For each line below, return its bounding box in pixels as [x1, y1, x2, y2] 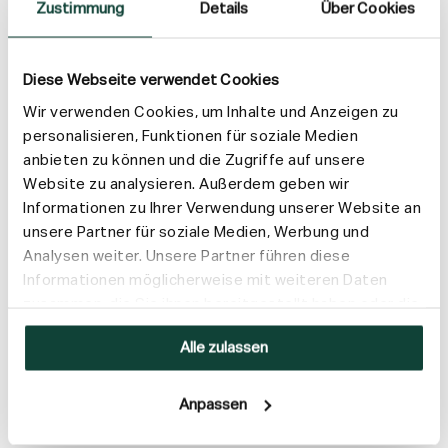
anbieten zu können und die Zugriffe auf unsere [23, 152, 365, 167]
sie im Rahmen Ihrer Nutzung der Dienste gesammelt [23, 320, 404, 335]
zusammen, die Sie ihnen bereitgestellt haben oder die [23, 296, 420, 311]
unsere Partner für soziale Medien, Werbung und [23, 224, 369, 239]
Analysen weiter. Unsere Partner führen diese [23, 248, 350, 263]
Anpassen [178, 397, 247, 412]
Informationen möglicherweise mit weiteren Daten [23, 272, 388, 287]
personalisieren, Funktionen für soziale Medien [23, 128, 358, 143]
